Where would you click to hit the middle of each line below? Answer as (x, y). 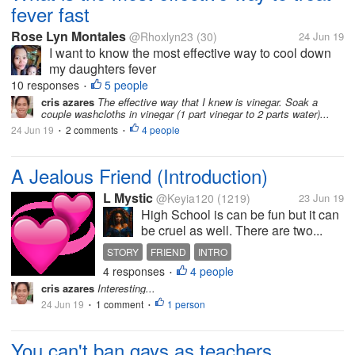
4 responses (136, 271)
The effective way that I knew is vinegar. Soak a (206, 102)
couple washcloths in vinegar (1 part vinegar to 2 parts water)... (185, 114)
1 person (186, 304)
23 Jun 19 (321, 198)
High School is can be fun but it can (240, 214)
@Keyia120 (185, 198)
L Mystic (128, 198)
